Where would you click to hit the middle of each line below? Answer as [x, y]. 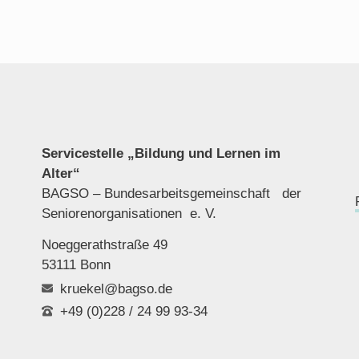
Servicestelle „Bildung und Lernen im [161, 153]
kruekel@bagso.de [116, 288]
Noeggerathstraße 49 [105, 245]
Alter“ [61, 173]
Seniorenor [75, 213]
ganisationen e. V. [162, 213]
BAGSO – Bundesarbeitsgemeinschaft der [172, 193]
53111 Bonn [77, 265]
